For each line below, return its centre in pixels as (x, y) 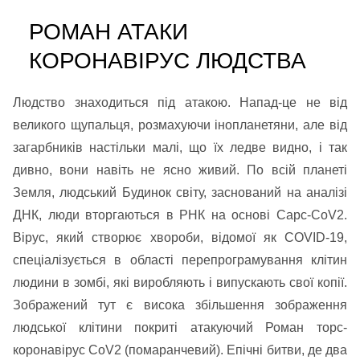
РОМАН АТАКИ (108, 32)
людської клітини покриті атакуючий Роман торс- (180, 327)
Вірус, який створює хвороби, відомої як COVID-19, (180, 237)
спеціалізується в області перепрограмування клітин (180, 260)
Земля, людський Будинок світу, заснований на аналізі (180, 192)
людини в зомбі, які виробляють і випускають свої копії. (180, 282)
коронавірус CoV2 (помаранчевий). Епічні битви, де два (180, 350)
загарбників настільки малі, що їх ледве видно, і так (180, 147)
